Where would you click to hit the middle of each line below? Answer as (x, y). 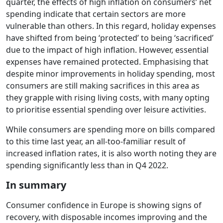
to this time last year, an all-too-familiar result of (96, 142)
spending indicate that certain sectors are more (96, 14)
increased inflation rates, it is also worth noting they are (111, 154)
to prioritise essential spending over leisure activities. (106, 110)
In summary (36, 185)
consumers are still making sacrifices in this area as (103, 86)
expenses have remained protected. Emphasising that (107, 62)
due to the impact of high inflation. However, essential (107, 50)
